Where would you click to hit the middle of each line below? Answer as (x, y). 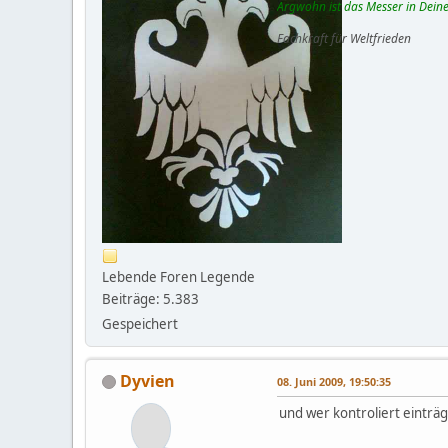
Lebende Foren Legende (178, 276)
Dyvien (147, 380)
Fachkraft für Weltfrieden (344, 38)
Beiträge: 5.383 (150, 298)
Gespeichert (140, 323)
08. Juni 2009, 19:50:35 (334, 381)
